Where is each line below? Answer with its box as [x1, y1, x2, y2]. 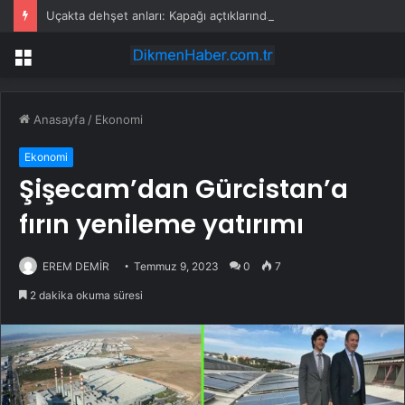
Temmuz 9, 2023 [134, 259, 219, 274]
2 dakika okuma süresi [27, 288, 143, 303]
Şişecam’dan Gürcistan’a [19, 172, 348, 208]
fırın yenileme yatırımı [19, 207, 304, 243]
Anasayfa [30, 112, 85, 127]
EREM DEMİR [42, 259, 109, 274]
